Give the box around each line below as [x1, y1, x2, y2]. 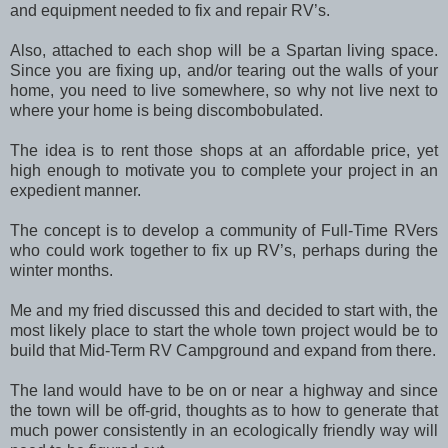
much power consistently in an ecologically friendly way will [10, 421, 438, 439]
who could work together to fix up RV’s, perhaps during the [10, 241, 438, 259]
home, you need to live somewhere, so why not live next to [10, 81, 438, 99]
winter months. [10, 261, 113, 279]
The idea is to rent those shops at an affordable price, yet [10, 141, 438, 159]
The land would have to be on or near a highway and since [10, 381, 438, 399]
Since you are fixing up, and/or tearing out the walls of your [10, 61, 438, 79]
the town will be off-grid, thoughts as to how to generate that [10, 401, 438, 419]
